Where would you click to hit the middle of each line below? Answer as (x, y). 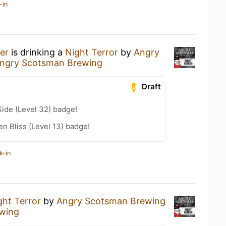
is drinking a (37, 52)
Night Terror (92, 52)
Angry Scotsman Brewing (111, 201)
